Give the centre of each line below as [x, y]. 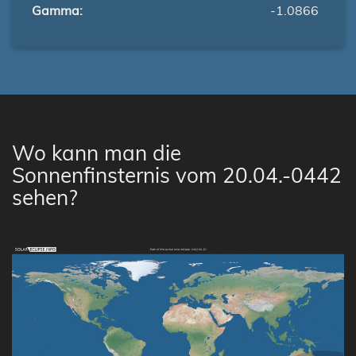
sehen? [45, 197]
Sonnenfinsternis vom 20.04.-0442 [177, 175]
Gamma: [57, 10]
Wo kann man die [97, 153]
